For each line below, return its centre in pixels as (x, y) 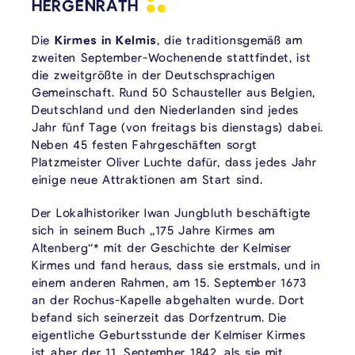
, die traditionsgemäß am (230, 40)
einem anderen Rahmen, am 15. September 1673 (170, 282)
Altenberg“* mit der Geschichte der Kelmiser (162, 248)
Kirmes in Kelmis (106, 40)
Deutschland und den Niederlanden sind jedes (166, 110)
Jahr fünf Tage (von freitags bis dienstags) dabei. (178, 127)
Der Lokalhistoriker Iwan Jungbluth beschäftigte (171, 213)
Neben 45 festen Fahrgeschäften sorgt (145, 145)
